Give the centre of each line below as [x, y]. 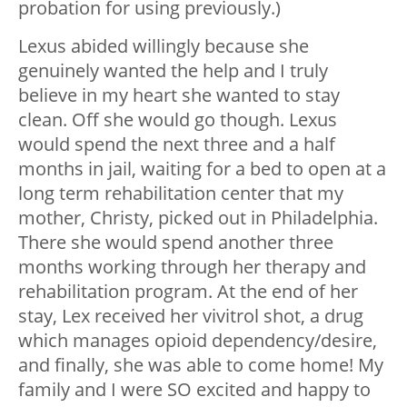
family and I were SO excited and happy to [194, 390]
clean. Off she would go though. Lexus [178, 120]
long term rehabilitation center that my [181, 194]
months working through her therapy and [192, 267]
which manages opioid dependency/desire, [198, 341]
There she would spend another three [176, 243]
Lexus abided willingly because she [164, 46]
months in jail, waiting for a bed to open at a [202, 169]
